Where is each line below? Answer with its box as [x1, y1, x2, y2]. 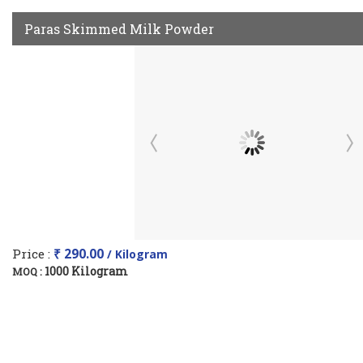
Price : [12, 246, 53, 262]
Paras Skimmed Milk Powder [24, 20, 214, 37]
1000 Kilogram [45, 263, 128, 279]
